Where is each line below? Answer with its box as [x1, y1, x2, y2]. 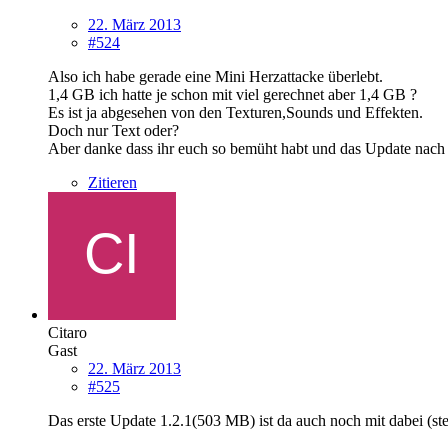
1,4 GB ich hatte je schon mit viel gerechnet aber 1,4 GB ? [48, 85, 417, 103]
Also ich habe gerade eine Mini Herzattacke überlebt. [48, 67, 383, 85]
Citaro [48, 323, 87, 341]
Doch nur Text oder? [48, 121, 179, 139]
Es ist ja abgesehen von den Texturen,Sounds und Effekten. [48, 103, 423, 121]
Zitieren [88, 173, 137, 191]
